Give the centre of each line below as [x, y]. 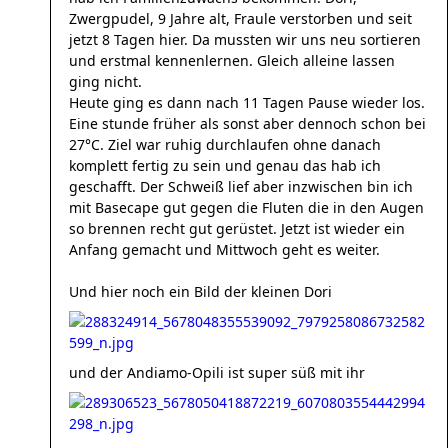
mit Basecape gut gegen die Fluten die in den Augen [246, 207]
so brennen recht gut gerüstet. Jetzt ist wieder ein [237, 228]
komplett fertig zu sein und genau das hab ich [225, 165]
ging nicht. [105, 81]
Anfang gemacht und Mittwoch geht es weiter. [224, 249]
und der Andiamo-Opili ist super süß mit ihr [217, 372]
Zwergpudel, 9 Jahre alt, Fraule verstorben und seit [240, 18]
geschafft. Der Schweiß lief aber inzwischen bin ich [241, 186]
